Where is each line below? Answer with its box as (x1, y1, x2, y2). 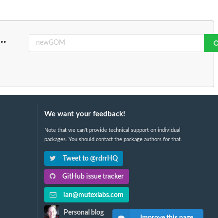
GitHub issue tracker (60, 173, 124, 181)
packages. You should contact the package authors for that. (44, 136, 182, 142)
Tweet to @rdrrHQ (61, 155, 118, 162)
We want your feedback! (44, 110, 125, 118)
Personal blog (63, 209, 104, 216)
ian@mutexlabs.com (61, 191, 124, 199)
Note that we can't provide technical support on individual (44, 127, 181, 133)
